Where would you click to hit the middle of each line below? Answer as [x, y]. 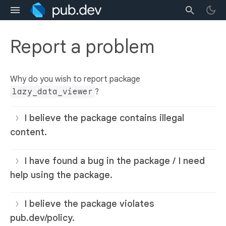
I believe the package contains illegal [104, 118]
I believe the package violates [89, 204]
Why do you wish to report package [75, 79]
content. [29, 132]
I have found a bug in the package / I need [115, 161]
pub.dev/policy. [42, 218]
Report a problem [82, 47]
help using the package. [61, 175]
